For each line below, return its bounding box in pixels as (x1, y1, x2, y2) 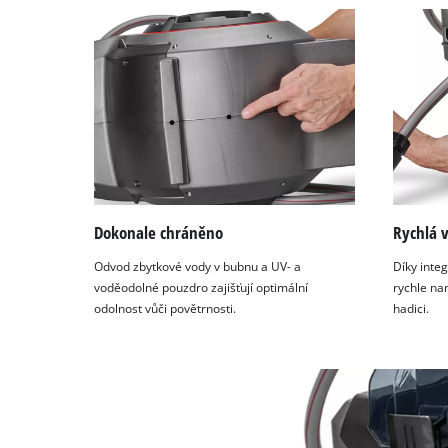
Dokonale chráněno (94, 221, 224, 245)
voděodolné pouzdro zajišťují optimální (94, 279, 309, 295)
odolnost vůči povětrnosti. (94, 300, 237, 316)
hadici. (392, 300, 429, 316)
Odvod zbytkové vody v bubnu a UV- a (94, 258, 302, 274)
